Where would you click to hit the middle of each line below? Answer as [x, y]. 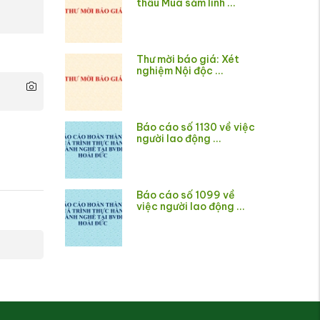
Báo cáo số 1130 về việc [196, 127]
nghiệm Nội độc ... [180, 71]
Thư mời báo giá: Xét [188, 60]
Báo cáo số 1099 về [186, 195]
